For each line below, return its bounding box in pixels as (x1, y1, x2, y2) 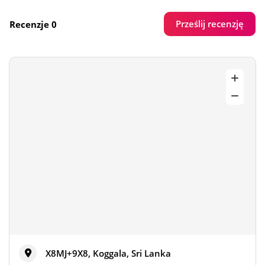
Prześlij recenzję (176, 18, 244, 30)
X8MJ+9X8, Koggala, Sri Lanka (46, 247, 171, 259)
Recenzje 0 (9, 18, 57, 30)
